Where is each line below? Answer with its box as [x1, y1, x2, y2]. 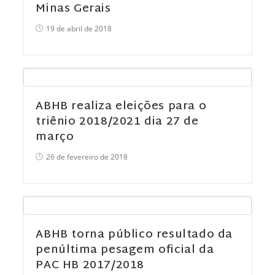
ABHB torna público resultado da [36, 225, 233, 245]
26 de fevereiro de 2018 [46, 152, 128, 162]
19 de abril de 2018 [46, 23, 112, 34]
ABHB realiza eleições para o [36, 96, 207, 117]
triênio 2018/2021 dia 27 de [36, 112, 199, 132]
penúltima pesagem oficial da [36, 240, 214, 260]
